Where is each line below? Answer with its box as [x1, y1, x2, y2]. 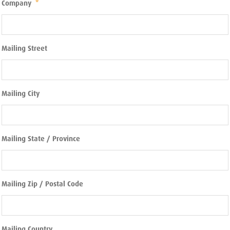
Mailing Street [2, 43, 47, 53]
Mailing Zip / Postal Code [2, 179, 83, 188]
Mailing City [2, 88, 40, 98]
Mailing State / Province [2, 133, 80, 143]
